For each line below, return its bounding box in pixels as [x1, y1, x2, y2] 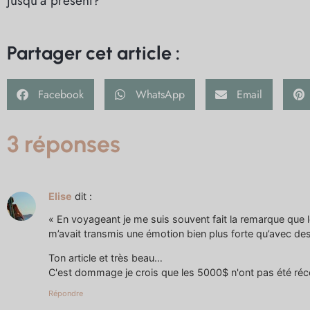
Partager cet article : [7, 42, 180, 65]
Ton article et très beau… [48, 252, 163, 264]
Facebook [38, 86, 84, 102]
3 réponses [7, 130, 120, 159]
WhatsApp [136, 86, 185, 102]
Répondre [48, 288, 83, 298]
